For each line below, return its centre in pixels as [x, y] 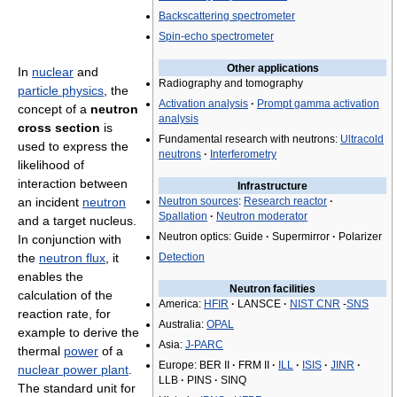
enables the [51, 276]
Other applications [272, 68]
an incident [50, 202]
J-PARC [204, 345]
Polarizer [359, 237]
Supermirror [301, 237]
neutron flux [72, 258]
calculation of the [65, 295]
